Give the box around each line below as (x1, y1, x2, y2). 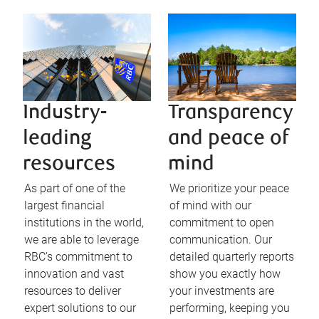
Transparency (168, 103, 293, 125)
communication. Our (169, 233, 272, 247)
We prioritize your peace (169, 182, 289, 196)
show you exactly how (169, 267, 281, 281)
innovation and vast (24, 267, 124, 281)
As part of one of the (24, 182, 125, 196)
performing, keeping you (169, 301, 290, 315)
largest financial (24, 199, 105, 213)
